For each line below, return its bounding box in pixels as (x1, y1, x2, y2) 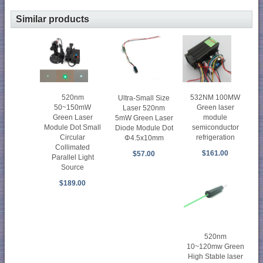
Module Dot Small (44, 123, 102, 131)
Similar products (16, 14, 89, 25)
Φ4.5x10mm (124, 133, 164, 142)
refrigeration (195, 133, 235, 142)
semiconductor (191, 123, 239, 132)
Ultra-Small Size (118, 93, 170, 102)
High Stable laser (187, 252, 243, 261)
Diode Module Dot (114, 123, 173, 132)
